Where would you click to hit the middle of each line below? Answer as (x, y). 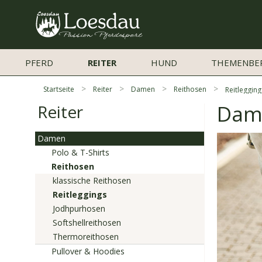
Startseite (59, 89)
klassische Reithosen (92, 180)
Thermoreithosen (86, 237)
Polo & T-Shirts (80, 152)
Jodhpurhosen (79, 208)
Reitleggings (80, 194)
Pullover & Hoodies (88, 251)
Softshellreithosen (87, 223)
